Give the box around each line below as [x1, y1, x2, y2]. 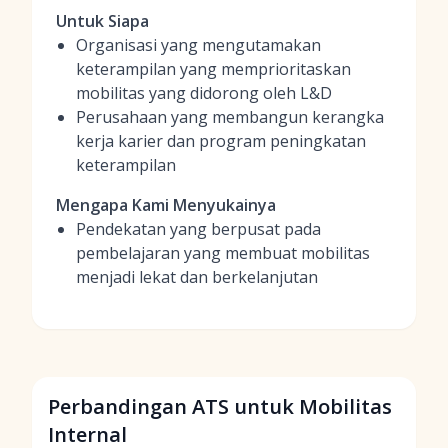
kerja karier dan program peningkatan [76, 130, 366, 152]
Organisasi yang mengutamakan [76, 34, 321, 56]
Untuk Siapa [56, 10, 149, 32]
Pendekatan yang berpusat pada [76, 218, 321, 240]
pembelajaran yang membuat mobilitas [76, 242, 370, 264]
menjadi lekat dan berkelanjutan [76, 266, 318, 288]
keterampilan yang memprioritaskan [76, 58, 351, 80]
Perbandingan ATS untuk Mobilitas [48, 393, 392, 420]
